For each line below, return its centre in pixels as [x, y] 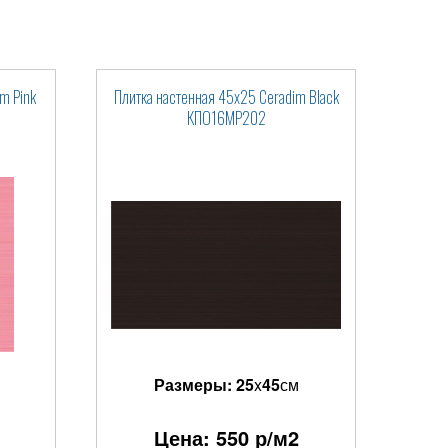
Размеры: [194, 384]
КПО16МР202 [226, 118]
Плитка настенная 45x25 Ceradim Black [226, 97]
